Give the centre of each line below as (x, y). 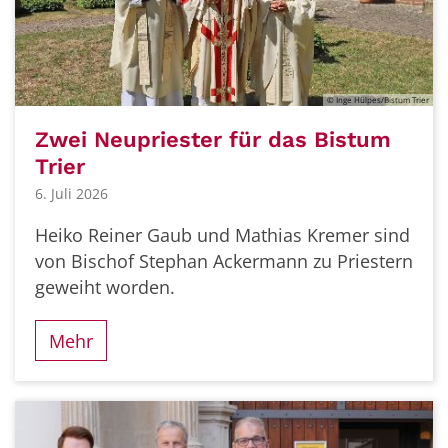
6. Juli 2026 (71, 193)
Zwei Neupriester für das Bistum (213, 140)
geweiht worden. (105, 286)
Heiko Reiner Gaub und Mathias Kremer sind (222, 234)
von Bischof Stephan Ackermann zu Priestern (224, 260)
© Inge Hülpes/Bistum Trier (378, 100)
